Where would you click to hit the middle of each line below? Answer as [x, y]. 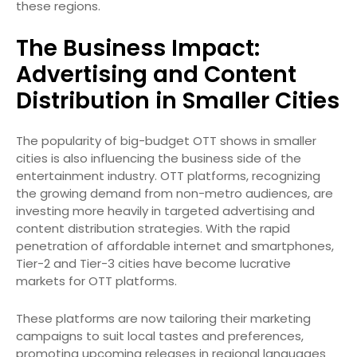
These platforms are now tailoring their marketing [163, 319]
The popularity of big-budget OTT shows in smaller [166, 141]
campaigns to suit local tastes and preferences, [160, 336]
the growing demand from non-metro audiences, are [175, 194]
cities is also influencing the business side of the [159, 159]
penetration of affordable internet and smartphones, [175, 246]
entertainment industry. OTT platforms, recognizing [168, 176]
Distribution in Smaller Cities [178, 101]
